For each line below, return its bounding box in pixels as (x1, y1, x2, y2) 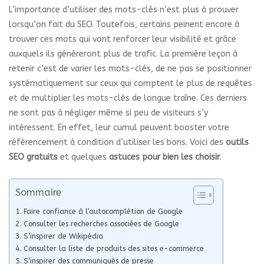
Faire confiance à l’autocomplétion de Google (23, 206, 183, 216)
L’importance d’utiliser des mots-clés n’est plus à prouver (9, 4, 239, 15)
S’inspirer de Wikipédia (23, 231, 103, 240)
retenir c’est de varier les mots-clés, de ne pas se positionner (9, 63, 252, 74)
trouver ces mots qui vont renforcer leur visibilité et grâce (9, 34, 236, 44)
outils (226, 137, 249, 147)
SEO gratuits (9, 151, 58, 162)
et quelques (58, 151, 109, 162)
